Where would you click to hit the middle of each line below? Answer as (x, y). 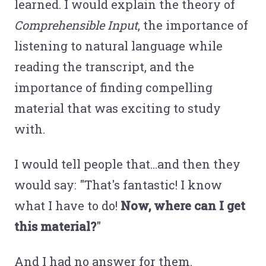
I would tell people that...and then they (127, 164)
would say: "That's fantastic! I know (118, 184)
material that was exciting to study (118, 108)
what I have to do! (67, 205)
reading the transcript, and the (104, 66)
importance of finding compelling (113, 87)
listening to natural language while (118, 45)
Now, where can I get (183, 205)
